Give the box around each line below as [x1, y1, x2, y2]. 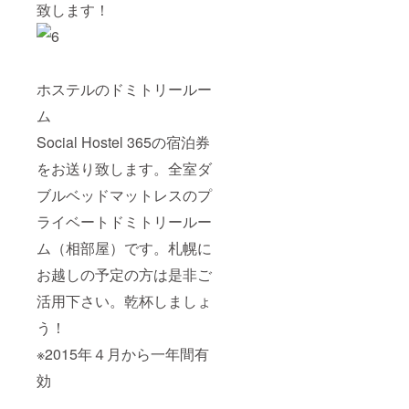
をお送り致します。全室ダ [37, 157, 212, 179]
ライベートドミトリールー [37, 210, 212, 232]
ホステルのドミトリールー [37, 78, 212, 100]
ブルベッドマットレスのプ [37, 184, 212, 205]
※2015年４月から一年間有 [37, 342, 209, 364]
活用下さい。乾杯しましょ [37, 289, 212, 311]
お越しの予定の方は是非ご [37, 263, 212, 285]
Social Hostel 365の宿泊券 [37, 131, 210, 152]
